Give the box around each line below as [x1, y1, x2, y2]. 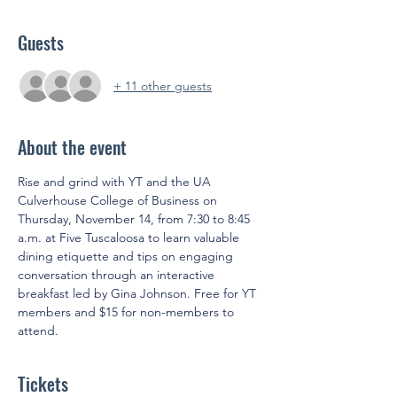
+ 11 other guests [113, 77, 212, 94]
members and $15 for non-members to [18, 304, 237, 320]
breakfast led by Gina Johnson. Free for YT [18, 285, 260, 301]
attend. [18, 323, 58, 339]
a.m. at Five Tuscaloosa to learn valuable [18, 230, 243, 245]
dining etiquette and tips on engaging [18, 248, 237, 264]
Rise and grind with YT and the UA [18, 174, 214, 190]
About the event [18, 134, 127, 160]
